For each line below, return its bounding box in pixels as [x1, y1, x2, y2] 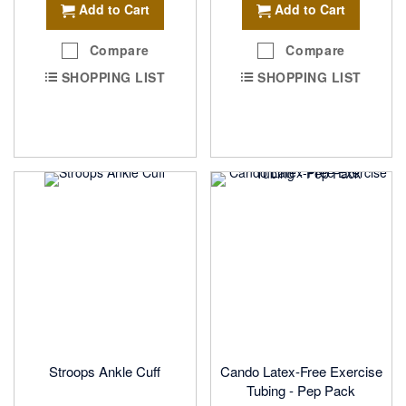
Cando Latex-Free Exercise [219, 362, 382, 382]
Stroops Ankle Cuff [49, 362, 161, 382]
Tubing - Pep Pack [246, 381, 356, 401]
